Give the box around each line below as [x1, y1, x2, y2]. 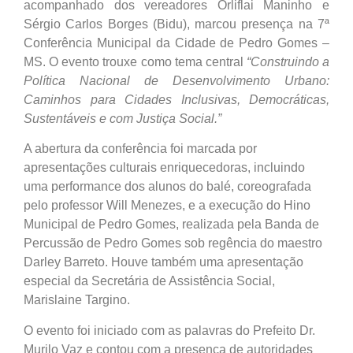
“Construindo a [246, 54, 329, 69]
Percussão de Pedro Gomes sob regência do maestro [24, 236, 322, 251]
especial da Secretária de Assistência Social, [24, 274, 275, 288]
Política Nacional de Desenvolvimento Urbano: [24, 73, 329, 87]
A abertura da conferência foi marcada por [24, 142, 257, 156]
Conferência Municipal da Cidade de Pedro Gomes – [24, 35, 329, 50]
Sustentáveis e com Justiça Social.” [24, 111, 221, 125]
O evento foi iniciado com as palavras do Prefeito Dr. [24, 323, 315, 337]
